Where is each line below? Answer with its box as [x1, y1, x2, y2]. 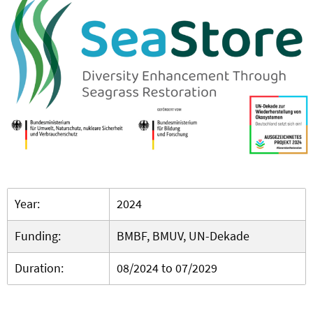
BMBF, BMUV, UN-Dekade [117, 228, 249, 245]
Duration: [15, 260, 66, 277]
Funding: [15, 228, 64, 245]
